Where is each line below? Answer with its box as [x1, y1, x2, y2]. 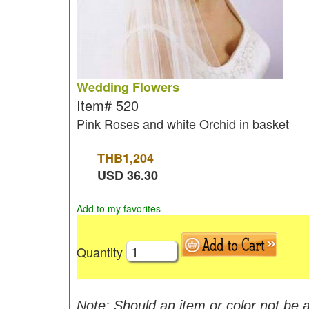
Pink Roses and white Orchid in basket [76, 114, 289, 132]
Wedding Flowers [76, 78, 179, 96]
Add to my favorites [76, 201, 161, 215]
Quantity [76, 242, 126, 261]
